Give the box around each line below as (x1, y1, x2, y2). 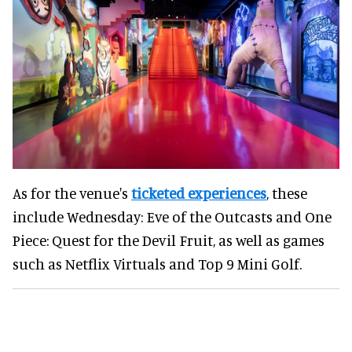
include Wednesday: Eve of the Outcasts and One (13, 207, 332, 225)
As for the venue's (13, 183, 131, 202)
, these (266, 183, 307, 202)
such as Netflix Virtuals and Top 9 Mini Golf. (13, 254, 302, 273)
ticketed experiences (131, 183, 266, 202)
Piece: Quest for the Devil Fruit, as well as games (13, 230, 324, 249)
